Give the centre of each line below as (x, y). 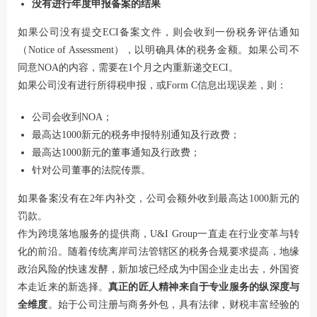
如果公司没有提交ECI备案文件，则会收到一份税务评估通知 (158, 32)
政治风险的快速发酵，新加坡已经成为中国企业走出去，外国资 (158, 269)
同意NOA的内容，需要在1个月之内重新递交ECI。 (128, 67)
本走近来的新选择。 (63, 287)
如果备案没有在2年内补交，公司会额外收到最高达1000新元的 (158, 198)
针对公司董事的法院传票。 (91, 170)
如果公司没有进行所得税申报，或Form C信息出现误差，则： (152, 85)
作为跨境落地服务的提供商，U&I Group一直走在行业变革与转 (158, 234)
